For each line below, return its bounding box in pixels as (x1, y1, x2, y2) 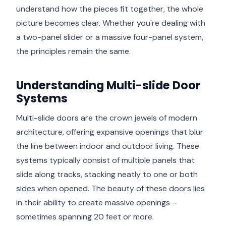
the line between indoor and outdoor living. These (16, 140, 199, 151)
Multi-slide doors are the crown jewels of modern (16, 112, 197, 123)
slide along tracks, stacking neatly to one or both (16, 168, 198, 180)
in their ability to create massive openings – (16, 197, 177, 208)
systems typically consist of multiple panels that (16, 154, 195, 165)
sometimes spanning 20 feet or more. (16, 211, 154, 222)
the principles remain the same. (16, 45, 131, 56)
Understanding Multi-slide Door (16, 77, 201, 93)
